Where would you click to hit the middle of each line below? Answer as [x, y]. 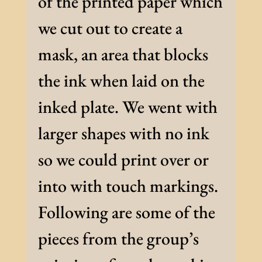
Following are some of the [126, 212]
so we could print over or [123, 160]
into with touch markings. [128, 186]
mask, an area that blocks [123, 54]
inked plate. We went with [127, 107]
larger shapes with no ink [123, 133]
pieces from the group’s [118, 239]
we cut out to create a [110, 28]
